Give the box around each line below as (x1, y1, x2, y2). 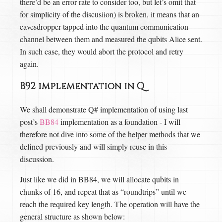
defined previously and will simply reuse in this (20, 141, 167, 152)
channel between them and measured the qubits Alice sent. (20, 34, 202, 45)
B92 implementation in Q (20, 80, 147, 93)
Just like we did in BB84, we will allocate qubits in (20, 173, 179, 184)
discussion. (20, 153, 54, 164)
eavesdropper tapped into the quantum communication (20, 21, 188, 32)
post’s (20, 116, 40, 127)
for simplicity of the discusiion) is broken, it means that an (20, 9, 199, 20)
